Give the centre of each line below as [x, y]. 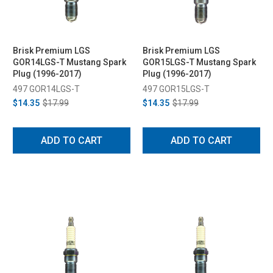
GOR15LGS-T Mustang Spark [199, 62]
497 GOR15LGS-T [176, 89]
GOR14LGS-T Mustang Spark [69, 62]
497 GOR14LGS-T [46, 89]
